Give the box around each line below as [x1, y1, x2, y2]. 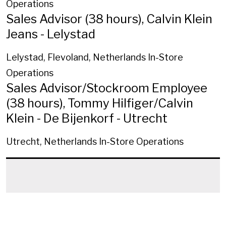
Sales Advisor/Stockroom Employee [6, 80, 207, 95]
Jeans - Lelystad [6, 26, 95, 41]
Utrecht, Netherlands [6, 136, 97, 147]
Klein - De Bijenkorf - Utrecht [6, 110, 167, 126]
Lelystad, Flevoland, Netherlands [6, 51, 146, 63]
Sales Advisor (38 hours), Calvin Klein [6, 11, 212, 26]
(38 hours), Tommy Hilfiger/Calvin [6, 95, 193, 110]
